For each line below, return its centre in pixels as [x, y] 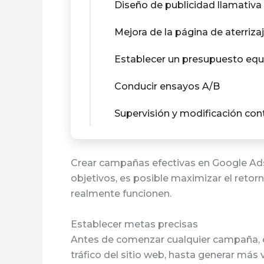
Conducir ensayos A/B [167, 86]
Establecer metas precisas [134, 224]
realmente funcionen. [121, 194]
